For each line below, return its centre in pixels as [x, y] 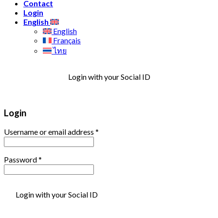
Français [66, 40]
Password [21, 160]
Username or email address [50, 132]
